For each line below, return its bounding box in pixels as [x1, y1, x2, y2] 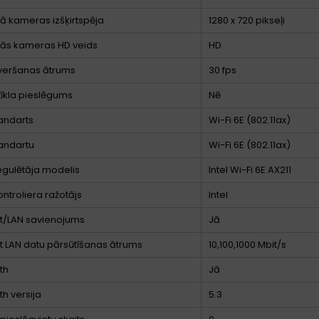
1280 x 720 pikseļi [209, 13, 285, 27]
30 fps [209, 63, 236, 77]
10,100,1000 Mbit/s [209, 237, 286, 251]
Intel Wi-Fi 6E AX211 [209, 162, 291, 177]
